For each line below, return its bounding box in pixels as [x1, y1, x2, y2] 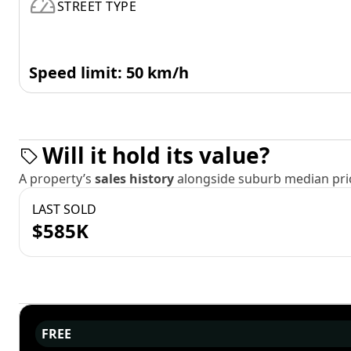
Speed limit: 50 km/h [29, 62, 189, 83]
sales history [95, 170, 177, 187]
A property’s [19, 170, 95, 187]
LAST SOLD [32, 201, 96, 218]
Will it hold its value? [42, 140, 270, 170]
